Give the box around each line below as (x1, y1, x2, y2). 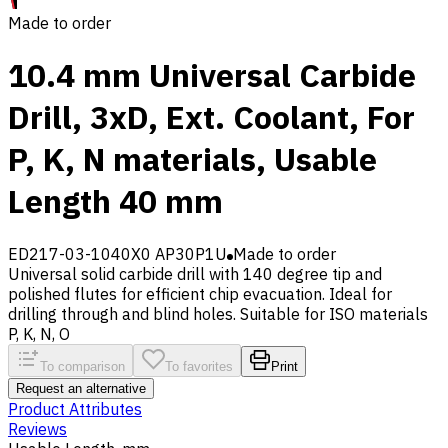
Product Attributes (8, 398, 142, 419)
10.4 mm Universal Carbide (8, 54, 416, 97)
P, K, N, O (8, 323, 70, 344)
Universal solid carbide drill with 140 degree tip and (8, 263, 382, 284)
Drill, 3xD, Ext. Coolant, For (8, 96, 415, 139)
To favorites (165, 358, 233, 374)
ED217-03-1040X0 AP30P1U (8, 243, 227, 264)
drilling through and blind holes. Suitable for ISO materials (8, 303, 428, 324)
